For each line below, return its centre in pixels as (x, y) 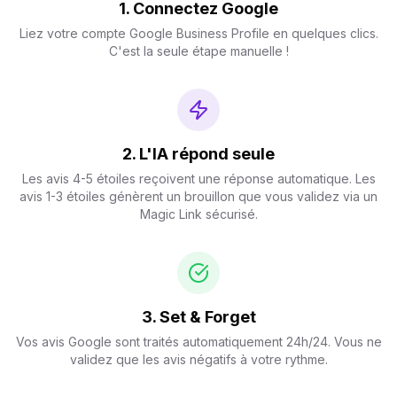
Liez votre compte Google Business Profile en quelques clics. (198, 33)
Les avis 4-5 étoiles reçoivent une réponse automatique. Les (198, 179)
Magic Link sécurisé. (198, 214)
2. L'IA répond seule (198, 154)
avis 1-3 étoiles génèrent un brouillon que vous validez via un (198, 196)
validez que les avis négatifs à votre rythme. (198, 359)
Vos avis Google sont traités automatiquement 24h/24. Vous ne (198, 342)
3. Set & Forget (198, 317)
